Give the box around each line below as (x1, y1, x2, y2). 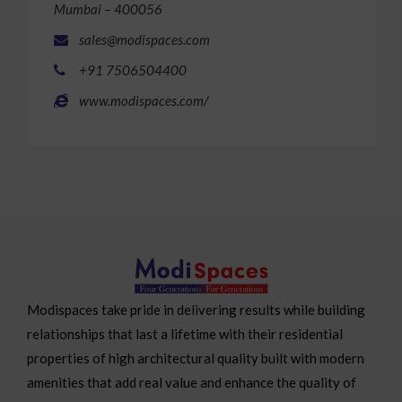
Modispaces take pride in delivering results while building (27, 295, 365, 312)
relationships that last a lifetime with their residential (27, 319, 343, 336)
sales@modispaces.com (76, 25, 210, 42)
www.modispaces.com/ (76, 86, 208, 103)
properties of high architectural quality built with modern (27, 344, 364, 361)
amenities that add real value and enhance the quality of (27, 368, 356, 385)
